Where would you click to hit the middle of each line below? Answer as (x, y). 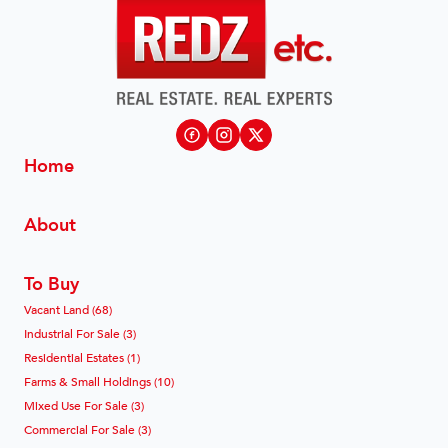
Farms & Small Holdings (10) (99, 380)
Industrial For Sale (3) (80, 332)
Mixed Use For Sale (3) (84, 404)
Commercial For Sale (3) (87, 428)
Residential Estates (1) (82, 356)
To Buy (51, 282)
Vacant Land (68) (68, 308)
